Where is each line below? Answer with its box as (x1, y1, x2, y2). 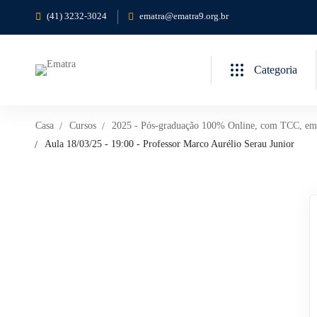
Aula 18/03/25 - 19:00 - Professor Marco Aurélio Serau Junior (45, 139, 294, 149)
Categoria (254, 64, 297, 76)
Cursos (69, 120, 96, 131)
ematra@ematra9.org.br (139, 10, 229, 21)
